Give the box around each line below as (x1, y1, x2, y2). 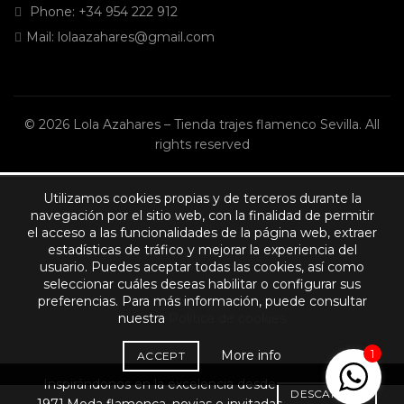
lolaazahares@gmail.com (58, 28, 215, 45)
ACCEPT (137, 349, 185, 363)
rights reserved (154, 135, 250, 152)
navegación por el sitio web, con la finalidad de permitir (30, 207, 374, 224)
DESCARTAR (290, 387, 363, 400)
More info (220, 347, 281, 363)
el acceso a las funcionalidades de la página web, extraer (27, 225, 377, 241)
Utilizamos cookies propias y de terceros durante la (42, 190, 362, 207)
